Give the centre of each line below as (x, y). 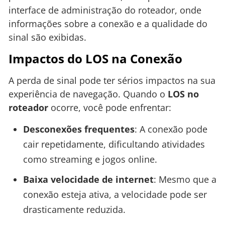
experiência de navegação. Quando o (88, 94)
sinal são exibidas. (47, 37)
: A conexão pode (171, 129)
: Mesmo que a (185, 179)
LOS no (183, 94)
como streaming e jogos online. (90, 159)
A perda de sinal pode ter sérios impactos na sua (112, 80)
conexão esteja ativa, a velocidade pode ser (115, 194)
